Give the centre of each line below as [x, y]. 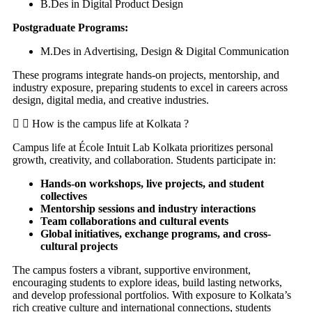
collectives [64, 196]
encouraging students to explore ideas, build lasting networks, [147, 283]
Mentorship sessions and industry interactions [148, 209]
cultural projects [79, 247]
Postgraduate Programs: [70, 28]
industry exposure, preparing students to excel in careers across [150, 88]
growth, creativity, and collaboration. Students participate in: [144, 160]
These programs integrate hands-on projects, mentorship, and [146, 75]
